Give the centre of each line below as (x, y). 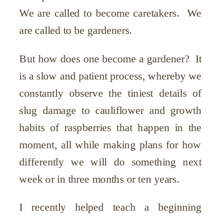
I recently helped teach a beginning (110, 207)
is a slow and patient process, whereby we (110, 76)
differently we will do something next (110, 162)
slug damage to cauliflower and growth (110, 110)
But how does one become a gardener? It (110, 59)
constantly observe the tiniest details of (110, 93)
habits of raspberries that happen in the (110, 127)
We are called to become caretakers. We (110, 13)
